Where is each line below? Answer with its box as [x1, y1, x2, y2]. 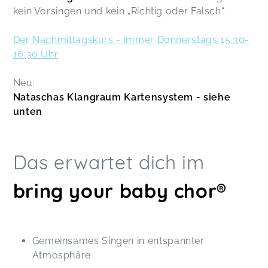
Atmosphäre [32, 249, 92, 261]
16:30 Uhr [13, 48, 59, 60]
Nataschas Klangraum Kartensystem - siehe [13, 92, 231, 103]
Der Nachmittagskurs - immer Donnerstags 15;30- [13, 34, 250, 46]
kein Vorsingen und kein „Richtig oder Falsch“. [13, 5, 226, 17]
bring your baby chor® [13, 179, 227, 203]
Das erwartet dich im [13, 150, 205, 175]
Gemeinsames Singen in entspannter [32, 235, 205, 247]
